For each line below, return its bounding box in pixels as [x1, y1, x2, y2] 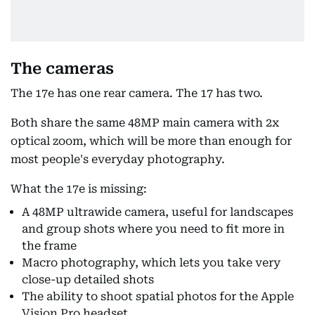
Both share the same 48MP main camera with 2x [11, 116, 279, 129]
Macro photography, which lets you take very [22, 256, 281, 269]
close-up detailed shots [22, 273, 154, 286]
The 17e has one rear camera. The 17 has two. [11, 86, 263, 100]
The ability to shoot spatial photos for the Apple [22, 290, 294, 303]
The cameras [11, 60, 114, 77]
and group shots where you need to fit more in [22, 222, 285, 236]
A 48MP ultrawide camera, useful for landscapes [22, 205, 293, 219]
